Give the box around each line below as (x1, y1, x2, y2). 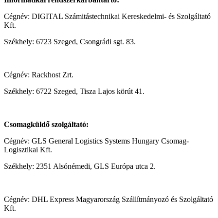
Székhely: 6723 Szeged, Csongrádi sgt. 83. (4, 37, 136, 46)
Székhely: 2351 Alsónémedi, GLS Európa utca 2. (4, 162, 156, 170)
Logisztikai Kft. (4, 145, 52, 154)
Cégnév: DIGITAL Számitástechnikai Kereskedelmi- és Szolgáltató (4, 12, 211, 20)
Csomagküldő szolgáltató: (4, 120, 89, 128)
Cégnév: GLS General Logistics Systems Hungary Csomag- (4, 136, 189, 145)
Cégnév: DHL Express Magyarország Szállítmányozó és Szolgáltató (4, 195, 213, 203)
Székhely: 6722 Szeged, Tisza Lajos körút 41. (4, 87, 145, 95)
